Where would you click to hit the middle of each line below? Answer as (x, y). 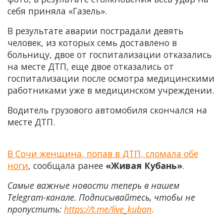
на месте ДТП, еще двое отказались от (91, 66)
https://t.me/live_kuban (108, 209)
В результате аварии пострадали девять (95, 30)
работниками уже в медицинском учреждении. (111, 90)
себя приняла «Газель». (57, 11)
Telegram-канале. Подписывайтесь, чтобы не (101, 197)
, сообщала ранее (67, 165)
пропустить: (36, 209)
